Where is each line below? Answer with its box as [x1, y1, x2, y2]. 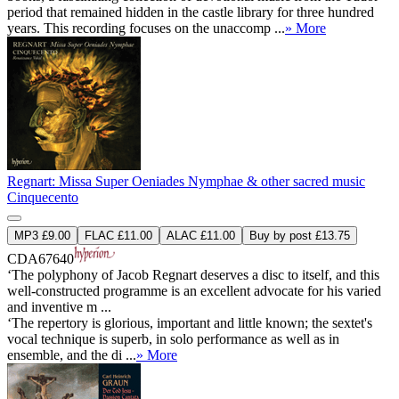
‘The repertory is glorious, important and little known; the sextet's [7, 315, 372, 331]
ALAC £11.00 [167, 229, 235, 243]
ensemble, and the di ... [7, 347, 136, 363]
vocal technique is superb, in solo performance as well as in [7, 331, 339, 347]
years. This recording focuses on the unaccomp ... [7, 20, 285, 37]
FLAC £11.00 [85, 229, 152, 243]
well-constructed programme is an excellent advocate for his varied [7, 283, 381, 299]
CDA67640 [7, 251, 74, 267]
